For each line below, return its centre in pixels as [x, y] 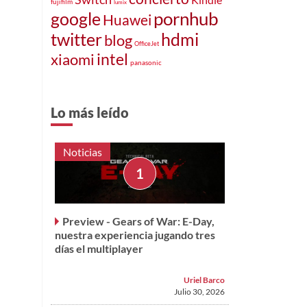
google [76, 19]
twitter [76, 39]
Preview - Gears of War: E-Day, [138, 221]
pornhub [186, 18]
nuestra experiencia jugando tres [135, 235]
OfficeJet [147, 43]
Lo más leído [90, 112]
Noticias [83, 151]
